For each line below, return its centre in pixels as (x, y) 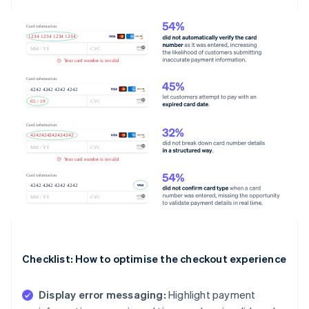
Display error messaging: (102, 295)
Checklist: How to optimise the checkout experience (154, 259)
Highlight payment (211, 295)
